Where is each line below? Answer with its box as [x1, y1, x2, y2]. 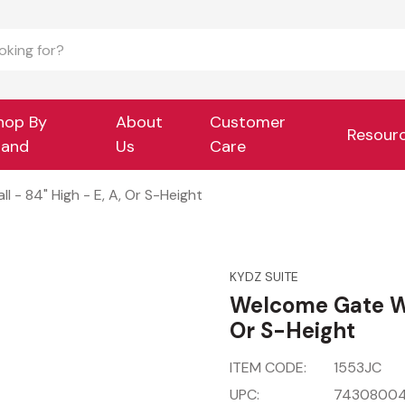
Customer [210, 111, 287, 133]
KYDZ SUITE [230, 268, 298, 285]
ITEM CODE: [230, 358, 306, 377]
